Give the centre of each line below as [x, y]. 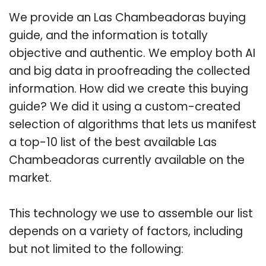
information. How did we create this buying [129, 88]
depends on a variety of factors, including [126, 231]
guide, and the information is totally [108, 35]
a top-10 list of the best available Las [113, 142]
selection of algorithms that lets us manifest [133, 124]
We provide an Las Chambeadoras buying [127, 17]
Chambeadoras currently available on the [127, 160]
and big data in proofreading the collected [129, 71]
